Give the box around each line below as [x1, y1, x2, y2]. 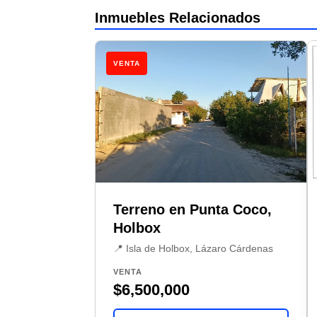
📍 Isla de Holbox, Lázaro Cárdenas [113, 242, 274, 254]
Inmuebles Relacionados [95, 9, 261, 25]
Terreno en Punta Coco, [113, 201, 272, 217]
